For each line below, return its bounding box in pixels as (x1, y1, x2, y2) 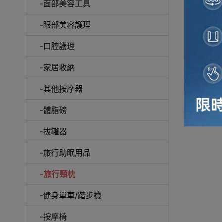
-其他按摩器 (40, 83, 83, 94)
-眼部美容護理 (40, 19, 91, 30)
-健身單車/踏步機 (40, 190, 102, 200)
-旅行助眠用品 (40, 147, 91, 158)
